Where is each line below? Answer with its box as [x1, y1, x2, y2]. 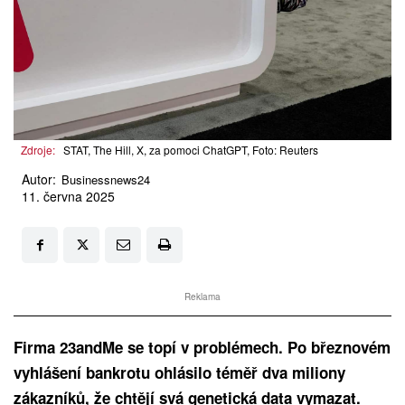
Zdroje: [21, 142, 55, 158]
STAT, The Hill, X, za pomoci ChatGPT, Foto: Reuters [63, 142, 318, 158]
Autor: [22, 170, 56, 189]
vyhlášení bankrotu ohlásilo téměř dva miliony [14, 362, 345, 384]
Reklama [184, 290, 221, 304]
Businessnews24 [61, 171, 150, 189]
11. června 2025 [22, 187, 115, 206]
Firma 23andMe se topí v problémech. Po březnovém [14, 336, 391, 359]
